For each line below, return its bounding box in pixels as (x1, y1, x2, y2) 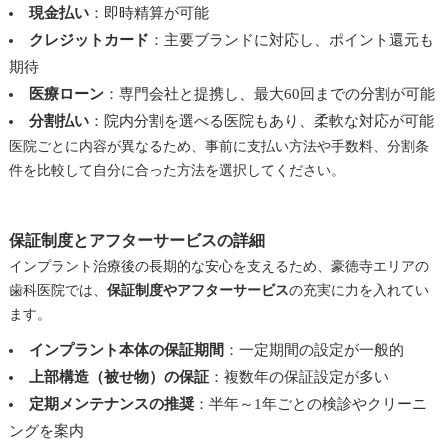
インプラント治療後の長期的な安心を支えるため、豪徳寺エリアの (8, 258, 429, 274)
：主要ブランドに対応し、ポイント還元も (148, 31, 434, 48)
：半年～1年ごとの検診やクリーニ (193, 395, 427, 412)
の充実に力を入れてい (288, 282, 429, 298)
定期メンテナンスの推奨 (28, 395, 194, 412)
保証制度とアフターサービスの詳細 (8, 231, 265, 249)
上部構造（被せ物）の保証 (28, 368, 209, 385)
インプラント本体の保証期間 (28, 341, 224, 358)
